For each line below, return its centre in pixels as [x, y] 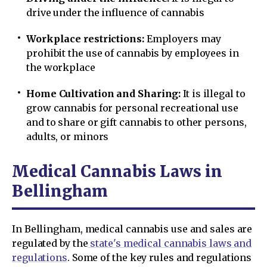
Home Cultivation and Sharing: [104, 93]
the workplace [61, 67]
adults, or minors [68, 136]
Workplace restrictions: [85, 38]
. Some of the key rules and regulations [159, 257]
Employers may [182, 38]
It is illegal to [213, 93]
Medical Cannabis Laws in [117, 171]
